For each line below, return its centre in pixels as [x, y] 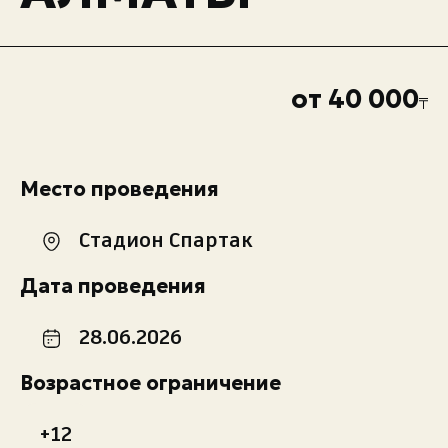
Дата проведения [113, 286]
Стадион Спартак [166, 241]
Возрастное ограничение [150, 383]
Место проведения [119, 189]
